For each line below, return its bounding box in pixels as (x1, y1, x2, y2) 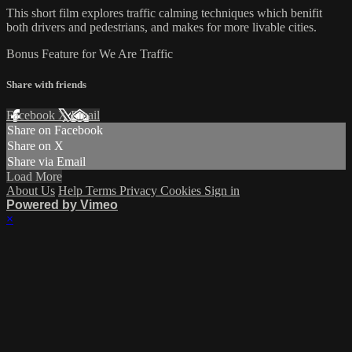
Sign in (204, 184, 240, 198)
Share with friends (6, 79, 86, 91)
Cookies (160, 184, 204, 198)
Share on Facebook (7, 123, 103, 137)
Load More (6, 170, 62, 184)
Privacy (119, 184, 160, 198)
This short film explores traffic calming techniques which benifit (6, 5, 322, 20)
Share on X (7, 139, 64, 153)
